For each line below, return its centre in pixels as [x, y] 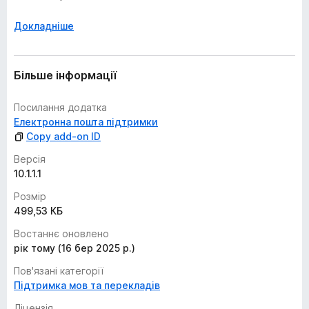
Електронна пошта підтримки [86, 122]
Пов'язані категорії [59, 271]
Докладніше [44, 26]
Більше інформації [65, 75]
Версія [30, 159]
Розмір [30, 196]
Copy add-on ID [63, 136]
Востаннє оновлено [61, 233]
